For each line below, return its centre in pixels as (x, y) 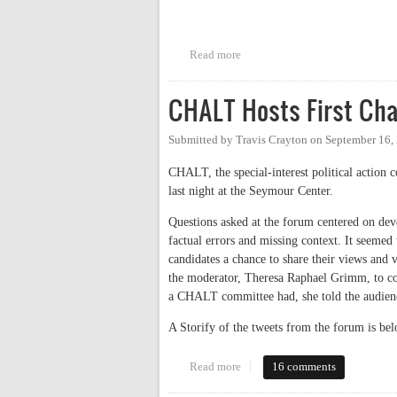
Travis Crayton (272, 140)
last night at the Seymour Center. (251, 191)
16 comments (304, 366)
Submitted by (202, 140)
